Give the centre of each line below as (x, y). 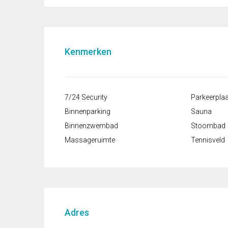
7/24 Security (86, 97)
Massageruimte (90, 140)
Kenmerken (88, 52)
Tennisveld (208, 140)
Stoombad (208, 126)
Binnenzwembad (91, 126)
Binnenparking (88, 112)
